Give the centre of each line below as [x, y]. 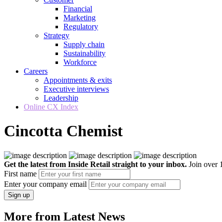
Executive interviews [76, 89]
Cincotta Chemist [63, 131]
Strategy [56, 35]
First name [20, 173]
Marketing [80, 18]
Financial [78, 9]
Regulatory [81, 27]
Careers [36, 71]
